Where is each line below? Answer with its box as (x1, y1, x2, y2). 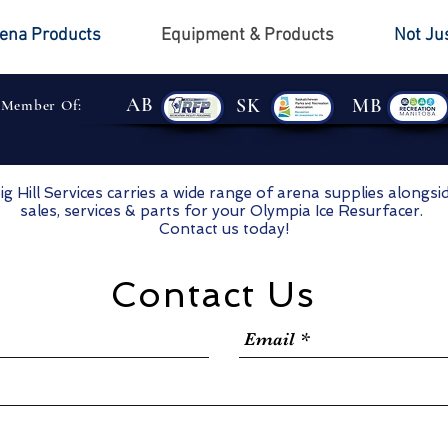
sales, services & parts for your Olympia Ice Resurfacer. (20, 201, 427, 220)
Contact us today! (158, 219, 289, 238)
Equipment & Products (161, 25, 334, 46)
